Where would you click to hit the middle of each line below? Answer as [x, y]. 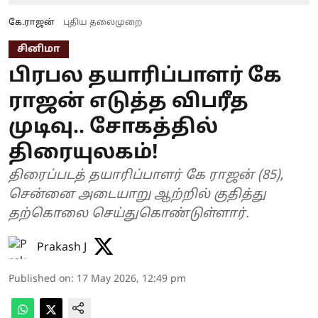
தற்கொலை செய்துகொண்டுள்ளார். [129, 214]
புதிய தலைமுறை [103, 22]
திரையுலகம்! [83, 153]
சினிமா [39, 49]
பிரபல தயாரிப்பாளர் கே [145, 76]
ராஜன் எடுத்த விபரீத [128, 102]
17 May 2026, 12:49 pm [131, 279]
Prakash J [62, 247]
